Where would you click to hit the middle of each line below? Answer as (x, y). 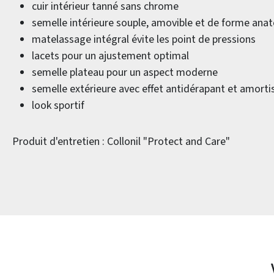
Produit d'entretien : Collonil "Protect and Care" (121, 142)
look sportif (58, 106)
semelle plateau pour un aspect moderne (125, 72)
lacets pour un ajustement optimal (110, 56)
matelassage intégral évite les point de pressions (144, 39)
